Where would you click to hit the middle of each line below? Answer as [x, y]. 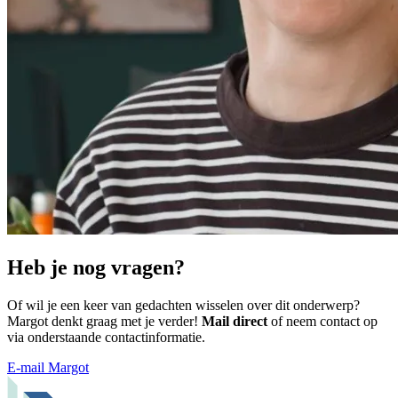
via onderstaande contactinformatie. [106, 337]
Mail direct [235, 321]
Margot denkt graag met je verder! [104, 321]
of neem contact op [324, 321]
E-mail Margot [48, 367]
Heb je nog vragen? [96, 267]
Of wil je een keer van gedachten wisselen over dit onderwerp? [183, 305]
